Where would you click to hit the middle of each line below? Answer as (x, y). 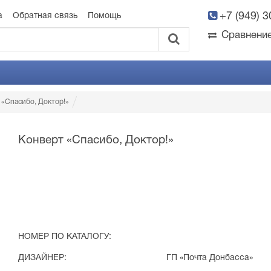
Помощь (105, 16)
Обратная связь (45, 16)
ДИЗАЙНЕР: (42, 258)
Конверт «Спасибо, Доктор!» (96, 140)
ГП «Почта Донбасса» (209, 258)
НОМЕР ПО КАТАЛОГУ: (64, 237)
